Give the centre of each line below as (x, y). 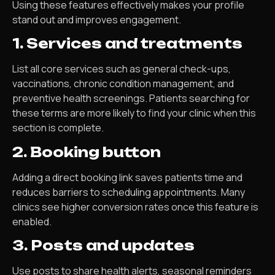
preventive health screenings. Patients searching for (131, 99)
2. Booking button (87, 152)
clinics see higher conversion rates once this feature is (135, 207)
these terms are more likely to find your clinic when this (134, 113)
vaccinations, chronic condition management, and (123, 84)
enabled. (32, 221)
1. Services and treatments (127, 44)
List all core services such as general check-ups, (122, 69)
